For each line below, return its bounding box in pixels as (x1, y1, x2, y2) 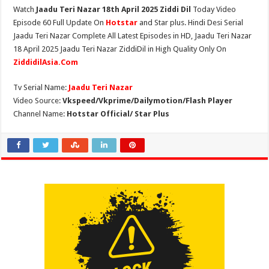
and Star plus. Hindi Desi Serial (139, 18, 244, 27)
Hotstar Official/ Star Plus (67, 109, 170, 118)
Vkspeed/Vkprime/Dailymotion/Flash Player (62, 96, 233, 105)
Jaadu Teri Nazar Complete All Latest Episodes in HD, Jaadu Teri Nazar (13, 31, 252, 40)
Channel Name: (13, 109, 67, 118)
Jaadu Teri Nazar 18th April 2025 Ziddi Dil (36, 5, 192, 14)
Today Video (191, 5, 237, 14)
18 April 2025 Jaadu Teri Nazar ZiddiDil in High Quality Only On (13, 44, 227, 53)
